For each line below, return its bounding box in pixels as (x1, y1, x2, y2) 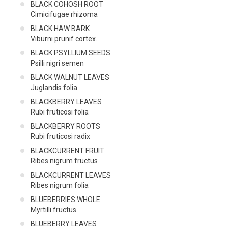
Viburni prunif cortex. (31, 34, 97, 43)
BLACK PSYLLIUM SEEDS (31, 48, 110, 57)
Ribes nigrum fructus (31, 156, 98, 165)
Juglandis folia (31, 83, 77, 92)
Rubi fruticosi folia (31, 107, 89, 116)
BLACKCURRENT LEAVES (31, 170, 111, 179)
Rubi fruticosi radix (31, 132, 90, 140)
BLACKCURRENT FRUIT (31, 146, 104, 155)
